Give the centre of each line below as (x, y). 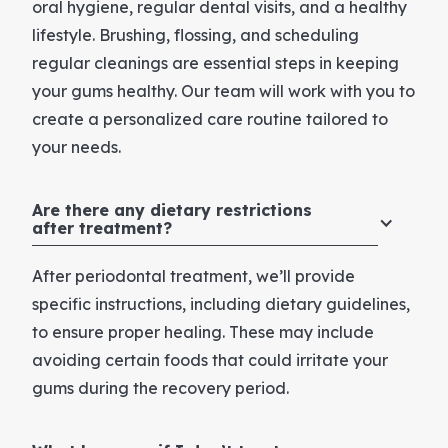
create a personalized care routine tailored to (210, 118)
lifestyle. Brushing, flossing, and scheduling (195, 34)
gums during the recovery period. (160, 387)
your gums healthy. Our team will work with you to (223, 90)
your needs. (76, 146)
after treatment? (102, 227)
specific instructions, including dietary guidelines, (221, 303)
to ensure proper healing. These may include (203, 331)
